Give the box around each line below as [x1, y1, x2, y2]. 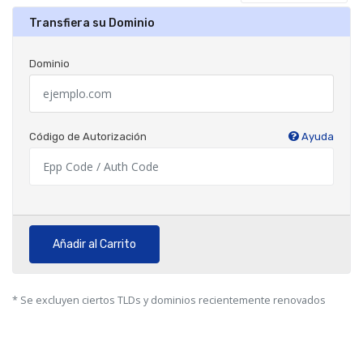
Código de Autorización [29, 130, 147, 143]
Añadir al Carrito [53, 237, 136, 251]
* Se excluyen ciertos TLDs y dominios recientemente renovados [12, 293, 326, 307]
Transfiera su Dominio [29, 16, 155, 30]
